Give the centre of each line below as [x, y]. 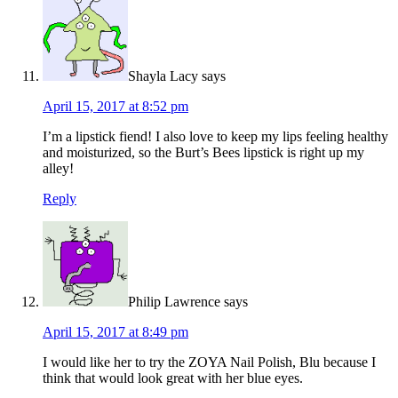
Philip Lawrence [174, 302]
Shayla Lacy [163, 76]
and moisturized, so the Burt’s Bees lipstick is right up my [203, 153]
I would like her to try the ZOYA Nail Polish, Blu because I [209, 362]
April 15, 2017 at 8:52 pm [115, 107]
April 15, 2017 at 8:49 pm [115, 332]
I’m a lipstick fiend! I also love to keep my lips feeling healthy [215, 137]
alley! [58, 169]
